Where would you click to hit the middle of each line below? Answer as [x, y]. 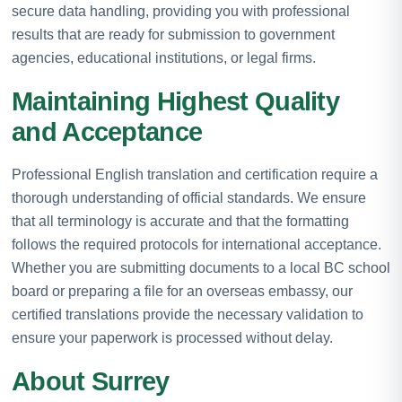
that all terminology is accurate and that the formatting [180, 221]
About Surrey [91, 381]
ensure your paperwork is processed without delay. [172, 337]
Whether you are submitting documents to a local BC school [201, 267]
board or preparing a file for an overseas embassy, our [182, 291]
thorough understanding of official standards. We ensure [189, 197]
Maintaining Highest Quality [176, 101]
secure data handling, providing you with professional [181, 11]
